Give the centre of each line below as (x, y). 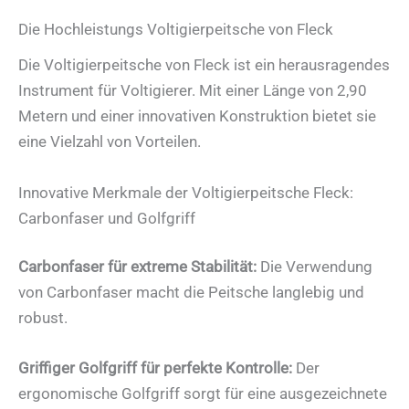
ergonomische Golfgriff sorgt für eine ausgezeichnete (203, 394)
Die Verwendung (315, 267)
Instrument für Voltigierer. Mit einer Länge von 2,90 (193, 91)
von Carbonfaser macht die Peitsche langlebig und (191, 293)
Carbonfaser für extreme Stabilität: (137, 267)
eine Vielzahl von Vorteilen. (110, 142)
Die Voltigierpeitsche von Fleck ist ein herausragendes (204, 65)
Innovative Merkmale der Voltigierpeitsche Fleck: (186, 192)
